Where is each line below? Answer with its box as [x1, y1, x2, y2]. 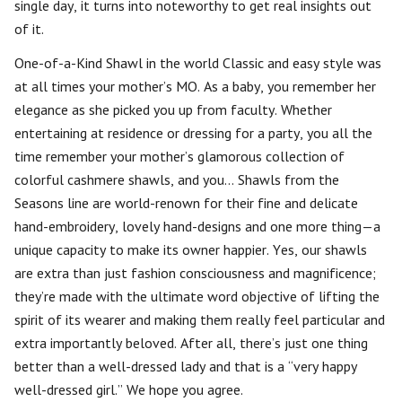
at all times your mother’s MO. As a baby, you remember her [14, 77, 376, 95]
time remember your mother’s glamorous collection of [14, 147, 345, 165]
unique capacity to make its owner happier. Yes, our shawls [14, 240, 367, 258]
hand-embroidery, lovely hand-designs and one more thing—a [14, 217, 380, 235]
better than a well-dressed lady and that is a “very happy [14, 357, 357, 375]
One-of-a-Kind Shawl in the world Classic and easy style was [14, 54, 381, 72]
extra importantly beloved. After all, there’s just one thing [14, 334, 368, 352]
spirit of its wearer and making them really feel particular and [14, 310, 385, 328]
